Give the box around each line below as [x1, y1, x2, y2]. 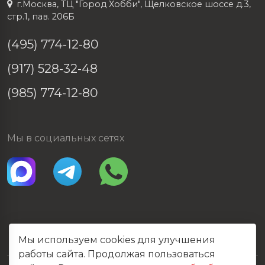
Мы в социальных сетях [7, 132, 124, 144]
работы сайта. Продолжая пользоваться [18, 248, 215, 260]
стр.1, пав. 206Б [7, 11, 75, 22]
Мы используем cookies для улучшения [18, 234, 215, 245]
